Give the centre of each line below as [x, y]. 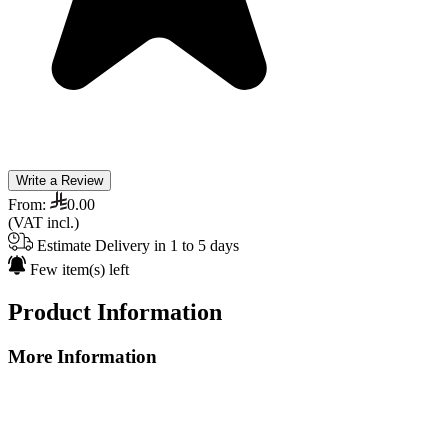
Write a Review [59, 180]
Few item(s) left [77, 269]
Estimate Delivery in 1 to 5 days [136, 245]
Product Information [115, 311]
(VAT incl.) [43, 222]
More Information [82, 356]
